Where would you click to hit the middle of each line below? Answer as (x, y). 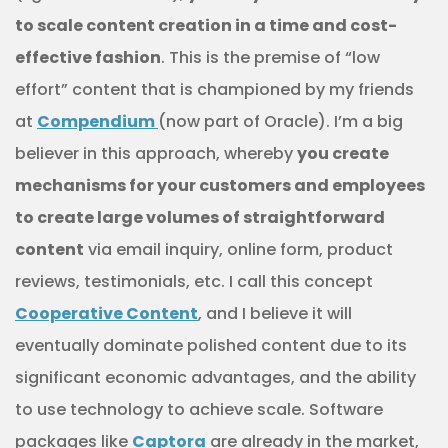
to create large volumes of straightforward (200, 218)
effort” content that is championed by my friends (214, 90)
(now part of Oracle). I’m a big (280, 122)
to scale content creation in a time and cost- (206, 26)
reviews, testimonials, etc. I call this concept (194, 282)
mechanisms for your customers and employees (220, 186)
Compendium (97, 122)
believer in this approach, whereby (156, 154)
